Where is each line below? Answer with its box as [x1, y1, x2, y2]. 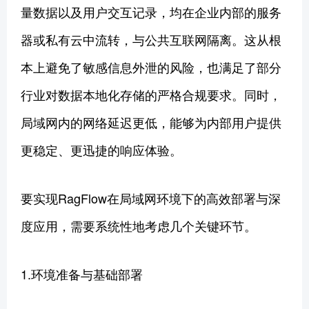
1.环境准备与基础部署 [21, 264, 143, 283]
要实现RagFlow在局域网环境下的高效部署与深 [21, 188, 281, 207]
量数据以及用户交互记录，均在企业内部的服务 [21, 2, 281, 21]
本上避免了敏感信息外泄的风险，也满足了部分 [21, 57, 281, 76]
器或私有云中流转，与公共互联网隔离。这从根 [21, 30, 281, 48]
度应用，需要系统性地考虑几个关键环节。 [21, 216, 257, 235]
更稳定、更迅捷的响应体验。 [21, 140, 182, 159]
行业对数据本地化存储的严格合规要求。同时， [21, 85, 281, 103]
